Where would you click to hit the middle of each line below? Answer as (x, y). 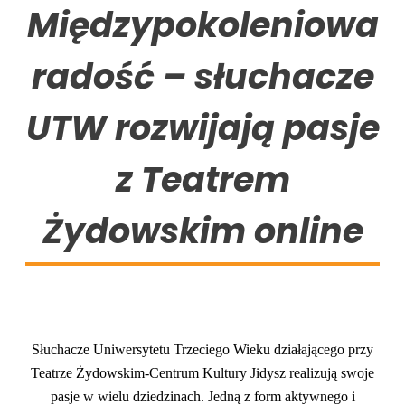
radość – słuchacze (202, 76)
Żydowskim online (202, 231)
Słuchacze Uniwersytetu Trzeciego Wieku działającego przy (202, 349)
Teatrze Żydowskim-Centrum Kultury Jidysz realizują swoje (202, 372)
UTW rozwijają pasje (202, 127)
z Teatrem (202, 179)
